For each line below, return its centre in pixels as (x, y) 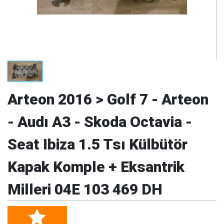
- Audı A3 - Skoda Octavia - (100, 121)
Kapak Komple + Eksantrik (96, 166)
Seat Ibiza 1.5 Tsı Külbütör (97, 144)
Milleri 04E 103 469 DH (85, 189)
